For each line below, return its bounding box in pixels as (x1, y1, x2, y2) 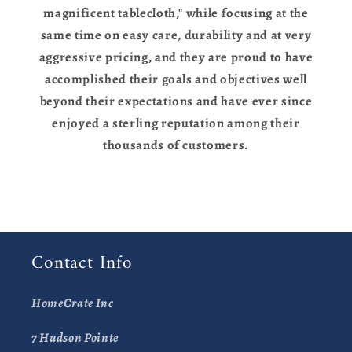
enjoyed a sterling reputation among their (52, 113, 300, 132)
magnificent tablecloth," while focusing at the (43, 3, 309, 22)
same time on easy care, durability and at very (40, 25, 312, 44)
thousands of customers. (102, 135, 250, 154)
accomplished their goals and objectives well (44, 69, 308, 88)
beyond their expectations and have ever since (39, 91, 313, 110)
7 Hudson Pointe (31, 328, 119, 347)
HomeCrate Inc (31, 293, 114, 312)
